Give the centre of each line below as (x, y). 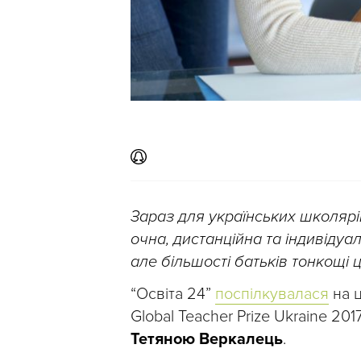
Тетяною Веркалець (207, 340)
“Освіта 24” (173, 295)
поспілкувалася (272, 295)
